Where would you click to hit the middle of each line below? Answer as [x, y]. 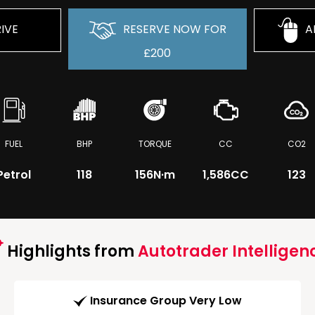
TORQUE [155, 144]
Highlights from [70, 251]
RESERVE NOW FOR [173, 30]
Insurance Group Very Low [166, 301]
